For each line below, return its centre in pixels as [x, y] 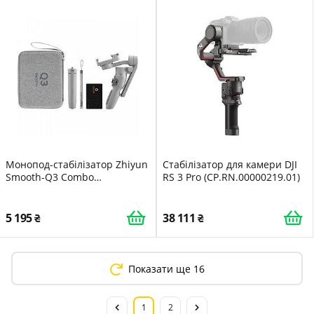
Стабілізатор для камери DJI [230, 164]
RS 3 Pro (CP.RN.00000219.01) [231, 177]
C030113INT [34, 190]
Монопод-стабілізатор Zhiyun [77, 164]
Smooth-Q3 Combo [50, 177]
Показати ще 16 [166, 268]
